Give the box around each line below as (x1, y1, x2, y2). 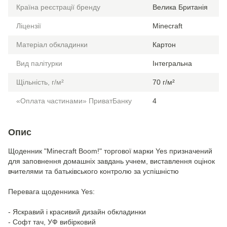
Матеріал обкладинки (16, 41, 88, 49)
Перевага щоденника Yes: (8, 187, 95, 196)
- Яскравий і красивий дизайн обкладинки (8, 208, 146, 216)
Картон (153, 41, 176, 49)
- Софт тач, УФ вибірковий (8, 218, 96, 226)
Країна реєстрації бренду (16, 3, 100, 11)
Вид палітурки (16, 59, 62, 67)
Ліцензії (16, 22, 41, 30)
